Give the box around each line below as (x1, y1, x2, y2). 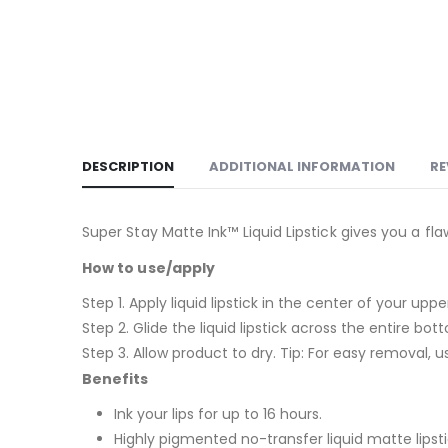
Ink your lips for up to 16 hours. (114, 403, 322, 424)
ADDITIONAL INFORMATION (209, 156, 395, 176)
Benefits (82, 368, 149, 389)
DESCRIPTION (82, 156, 174, 176)
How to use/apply (82, 257, 216, 278)
